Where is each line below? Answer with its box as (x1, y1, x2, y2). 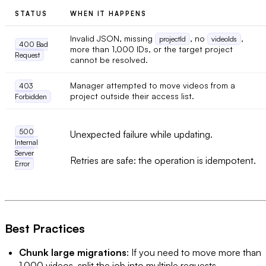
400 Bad (19, 40, 48, 49)
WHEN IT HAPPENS (70, 9, 147, 18)
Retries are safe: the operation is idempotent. (70, 154, 256, 167)
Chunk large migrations (19, 246, 126, 259)
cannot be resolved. (70, 55, 148, 65)
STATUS (15, 9, 47, 18)
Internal (15, 138, 38, 147)
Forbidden (15, 92, 47, 102)
